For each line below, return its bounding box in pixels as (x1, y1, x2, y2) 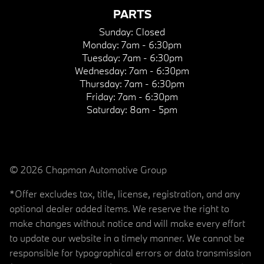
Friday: (86, 90, 118, 103)
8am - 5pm (130, 103, 177, 115)
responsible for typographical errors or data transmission (9, 246, 251, 259)
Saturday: (87, 103, 130, 115)
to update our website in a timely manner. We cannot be (9, 231, 245, 244)
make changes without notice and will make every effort (9, 216, 245, 229)
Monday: (82, 38, 121, 51)
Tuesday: (81, 51, 123, 64)
